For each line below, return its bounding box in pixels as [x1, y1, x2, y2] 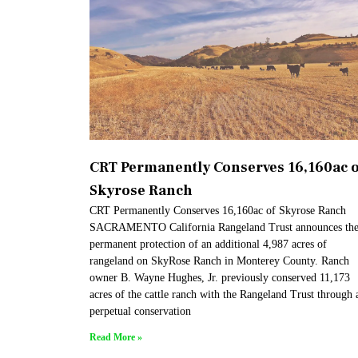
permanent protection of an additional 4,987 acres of [89, 238, 327, 251]
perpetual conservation [89, 305, 191, 318]
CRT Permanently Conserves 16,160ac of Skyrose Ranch [89, 205, 346, 217]
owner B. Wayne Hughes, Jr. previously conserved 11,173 [89, 272, 350, 284]
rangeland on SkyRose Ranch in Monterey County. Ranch [89, 255, 349, 268]
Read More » [89, 332, 142, 344]
